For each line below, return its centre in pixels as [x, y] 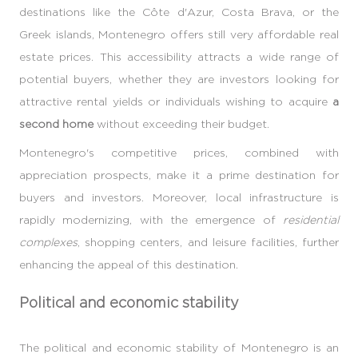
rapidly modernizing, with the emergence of [151, 219]
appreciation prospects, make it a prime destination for [179, 174]
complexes [48, 241]
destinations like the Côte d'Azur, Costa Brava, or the [179, 11]
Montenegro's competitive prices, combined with [179, 152]
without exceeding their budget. [181, 123]
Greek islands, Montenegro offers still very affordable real [179, 34]
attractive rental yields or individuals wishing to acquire [176, 101]
